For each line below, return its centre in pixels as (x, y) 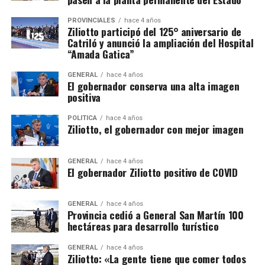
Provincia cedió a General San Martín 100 (155, 215)
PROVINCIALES (91, 20)
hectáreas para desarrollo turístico (143, 226)
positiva (84, 97)
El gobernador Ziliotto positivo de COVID (152, 172)
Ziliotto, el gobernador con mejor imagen (155, 129)
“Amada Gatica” (101, 54)
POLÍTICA (82, 118)
